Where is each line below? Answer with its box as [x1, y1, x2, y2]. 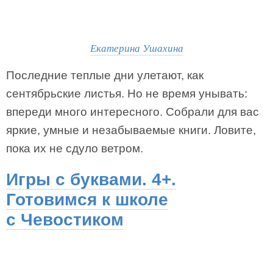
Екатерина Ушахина [90, 41, 183, 55]
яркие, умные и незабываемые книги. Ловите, [6, 124, 256, 136]
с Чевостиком [6, 210, 124, 229]
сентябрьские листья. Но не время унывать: [6, 87, 247, 100]
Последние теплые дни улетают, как [6, 69, 204, 82]
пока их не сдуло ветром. [6, 142, 143, 155]
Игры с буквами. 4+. [6, 170, 176, 189]
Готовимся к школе [6, 190, 168, 209]
